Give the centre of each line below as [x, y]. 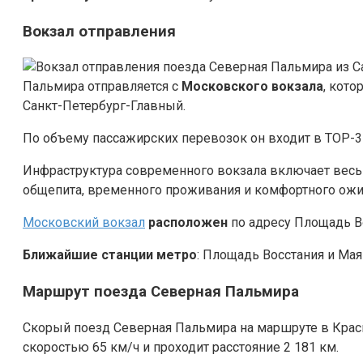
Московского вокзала [252, 87]
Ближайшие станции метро [110, 255]
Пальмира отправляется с [102, 87]
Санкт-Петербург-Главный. [104, 106]
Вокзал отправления [99, 31]
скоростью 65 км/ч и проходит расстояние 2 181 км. [181, 347]
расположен [188, 223]
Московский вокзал [84, 223]
